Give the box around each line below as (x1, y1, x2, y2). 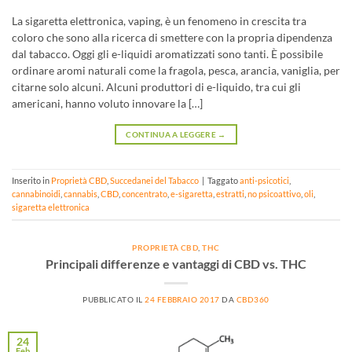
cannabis (64, 189, 97, 200)
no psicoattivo (247, 189, 301, 200)
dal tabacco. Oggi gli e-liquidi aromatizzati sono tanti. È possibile (12, 47, 323, 60)
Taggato (207, 175, 240, 186)
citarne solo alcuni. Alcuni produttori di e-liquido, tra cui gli (12, 80, 301, 93)
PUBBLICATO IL (82, 295, 145, 304)
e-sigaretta (170, 189, 213, 200)
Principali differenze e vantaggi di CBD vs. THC (46, 255, 306, 271)
